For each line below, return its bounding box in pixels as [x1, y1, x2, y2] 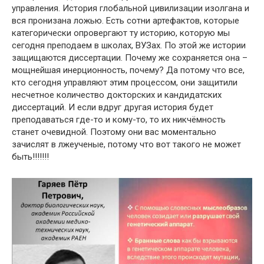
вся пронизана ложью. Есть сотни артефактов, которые [12, 15, 239, 26]
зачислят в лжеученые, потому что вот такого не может [12, 138, 241, 150]
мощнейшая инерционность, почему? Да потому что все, [12, 64, 245, 75]
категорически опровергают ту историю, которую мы [12, 27, 230, 38]
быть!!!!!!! [12, 151, 49, 162]
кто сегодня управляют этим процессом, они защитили [12, 77, 237, 88]
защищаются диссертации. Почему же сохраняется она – [12, 52, 247, 63]
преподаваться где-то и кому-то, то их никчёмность [12, 114, 226, 125]
